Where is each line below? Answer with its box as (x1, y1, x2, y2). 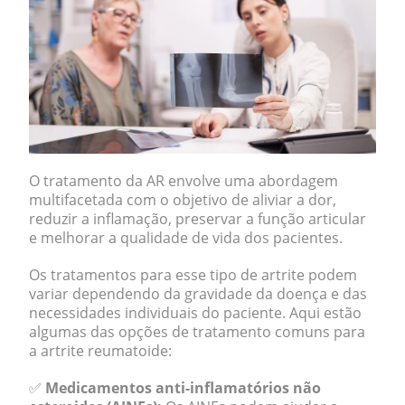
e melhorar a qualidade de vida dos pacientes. (29, 228, 346, 248)
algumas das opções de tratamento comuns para (29, 322, 365, 342)
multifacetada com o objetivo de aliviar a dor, (29, 190, 336, 210)
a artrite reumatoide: (29, 341, 172, 361)
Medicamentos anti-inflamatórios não (45, 378, 321, 398)
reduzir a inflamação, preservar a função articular (29, 209, 366, 229)
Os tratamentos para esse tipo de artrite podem (29, 265, 357, 285)
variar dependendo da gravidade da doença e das (29, 284, 367, 304)
